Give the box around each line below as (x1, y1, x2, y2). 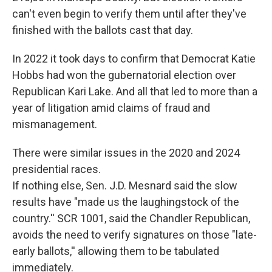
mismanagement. (12, 118, 97, 131)
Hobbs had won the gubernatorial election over (12, 69, 236, 82)
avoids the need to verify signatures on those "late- (12, 228, 257, 242)
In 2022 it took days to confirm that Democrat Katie (12, 52, 256, 66)
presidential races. (12, 163, 101, 176)
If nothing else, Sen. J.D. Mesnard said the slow (12, 179, 237, 192)
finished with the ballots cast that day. (12, 24, 193, 37)
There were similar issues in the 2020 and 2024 (12, 146, 240, 160)
